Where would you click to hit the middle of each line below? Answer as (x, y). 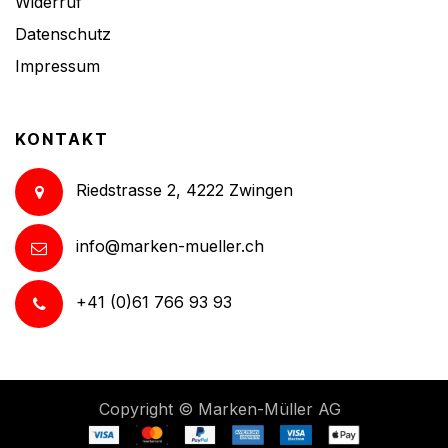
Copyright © (148, 409)
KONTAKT (62, 138)
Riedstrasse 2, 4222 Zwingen (184, 190)
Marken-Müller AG (269, 409)
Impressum (57, 65)
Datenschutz (63, 33)
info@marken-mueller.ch (170, 246)
